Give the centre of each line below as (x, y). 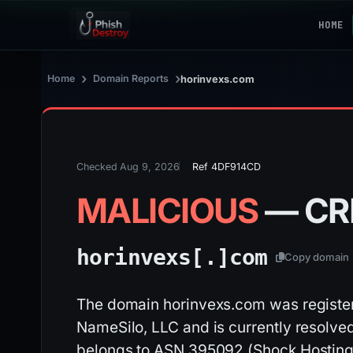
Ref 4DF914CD (227, 167)
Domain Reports (131, 78)
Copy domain (317, 256)
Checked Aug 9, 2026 (128, 167)
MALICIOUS (171, 210)
